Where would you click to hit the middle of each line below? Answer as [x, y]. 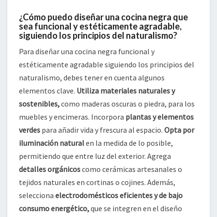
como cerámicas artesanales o [131, 169]
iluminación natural [52, 143]
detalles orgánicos [50, 169]
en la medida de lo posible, [129, 143]
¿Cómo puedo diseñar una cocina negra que [103, 17]
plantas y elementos [160, 117]
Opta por [179, 130]
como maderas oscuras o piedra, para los [127, 104]
